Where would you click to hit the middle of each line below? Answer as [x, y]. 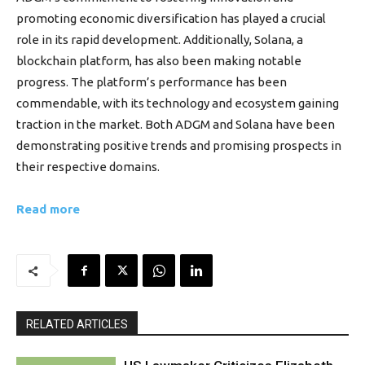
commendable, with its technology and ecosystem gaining [178, 103]
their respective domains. [88, 167]
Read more [48, 209]
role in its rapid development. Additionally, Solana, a [160, 40]
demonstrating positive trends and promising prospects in [179, 145]
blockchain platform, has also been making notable [159, 61]
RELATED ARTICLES [77, 324]
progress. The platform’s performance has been [152, 82]
